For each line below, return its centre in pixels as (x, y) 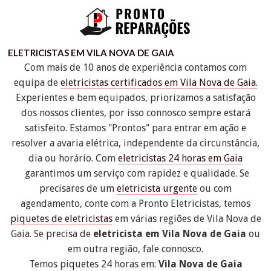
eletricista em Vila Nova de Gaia (170, 233)
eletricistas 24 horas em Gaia (180, 158)
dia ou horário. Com (73, 158)
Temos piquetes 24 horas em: (93, 264)
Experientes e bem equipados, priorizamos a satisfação (135, 97)
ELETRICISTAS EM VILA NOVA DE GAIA (91, 52)
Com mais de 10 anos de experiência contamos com (135, 67)
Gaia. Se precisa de (52, 233)
